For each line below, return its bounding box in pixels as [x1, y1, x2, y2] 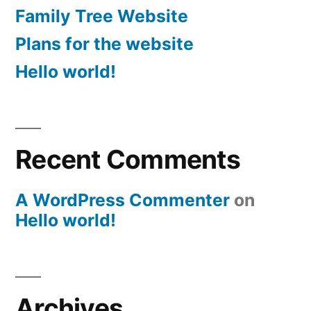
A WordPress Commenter [15, 189, 230, 210]
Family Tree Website [15, 5, 188, 26]
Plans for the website [15, 33, 194, 54]
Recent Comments [15, 143, 240, 175]
